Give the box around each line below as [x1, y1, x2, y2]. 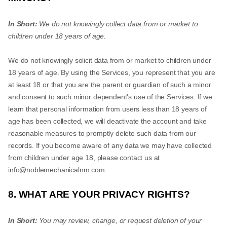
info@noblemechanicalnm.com [8, 166, 105, 174]
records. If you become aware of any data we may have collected [8, 141, 212, 149]
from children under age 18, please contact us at [8, 154, 160, 162]
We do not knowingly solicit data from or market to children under [8, 56, 211, 64]
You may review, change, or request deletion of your [37, 216, 202, 224]
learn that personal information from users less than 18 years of [8, 105, 207, 113]
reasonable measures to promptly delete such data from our [8, 129, 196, 137]
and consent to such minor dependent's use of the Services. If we [8, 93, 212, 101]
